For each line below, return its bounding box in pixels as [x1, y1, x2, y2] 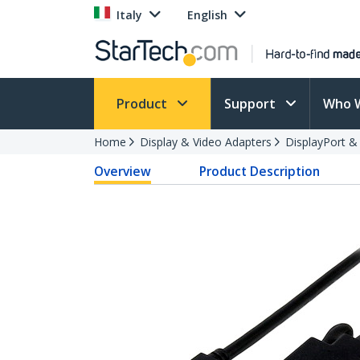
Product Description [199, 162, 321, 180]
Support [224, 95, 279, 112]
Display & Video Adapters [140, 134, 272, 149]
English [187, 7, 227, 22]
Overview [94, 162, 151, 180]
